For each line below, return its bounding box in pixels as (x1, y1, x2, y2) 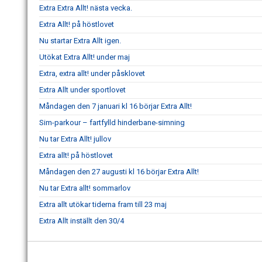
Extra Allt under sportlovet (39, 85, 126, 94)
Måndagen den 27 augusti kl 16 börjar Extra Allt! (39, 167, 199, 176)
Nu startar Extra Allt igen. (39, 36, 121, 45)
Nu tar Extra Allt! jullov (39, 135, 111, 143)
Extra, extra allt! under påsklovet (39, 69, 145, 78)
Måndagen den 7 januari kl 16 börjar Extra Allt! (39, 102, 192, 111)
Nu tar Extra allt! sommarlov (39, 184, 130, 192)
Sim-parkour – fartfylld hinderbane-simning (39, 118, 185, 127)
